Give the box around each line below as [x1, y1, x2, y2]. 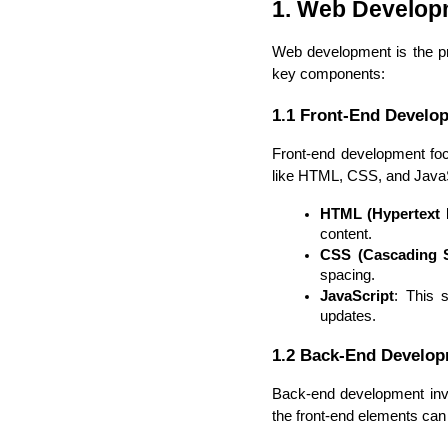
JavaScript [320, 287, 394, 304]
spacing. [320, 266, 375, 283]
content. [320, 225, 372, 242]
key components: [272, 66, 385, 82]
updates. [320, 307, 376, 324]
